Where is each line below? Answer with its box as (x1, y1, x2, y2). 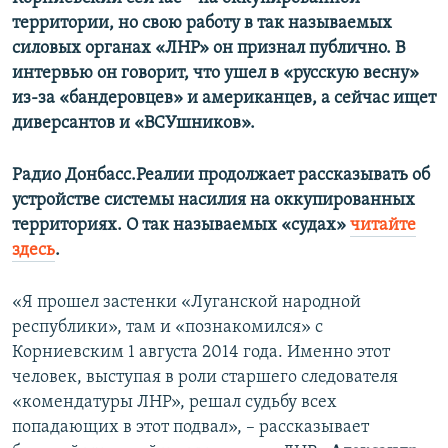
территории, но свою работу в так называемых (12, 14, 392, 34)
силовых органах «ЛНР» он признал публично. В (12, 39, 405, 59)
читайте (350, 216, 416, 236)
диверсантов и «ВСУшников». (12, 114, 255, 134)
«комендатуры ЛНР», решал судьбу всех (12, 393, 337, 413)
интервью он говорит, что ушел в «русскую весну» (12, 64, 419, 84)
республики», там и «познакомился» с (12, 318, 323, 338)
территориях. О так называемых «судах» (12, 216, 350, 236)
